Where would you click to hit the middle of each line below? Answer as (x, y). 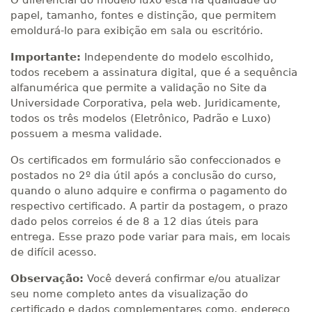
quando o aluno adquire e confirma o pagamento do (149, 191)
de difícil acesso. (54, 252)
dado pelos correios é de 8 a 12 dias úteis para (134, 221)
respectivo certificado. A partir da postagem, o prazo (149, 206)
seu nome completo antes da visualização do (129, 294)
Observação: (47, 279)
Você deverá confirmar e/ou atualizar (182, 279)
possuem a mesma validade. (86, 134)
